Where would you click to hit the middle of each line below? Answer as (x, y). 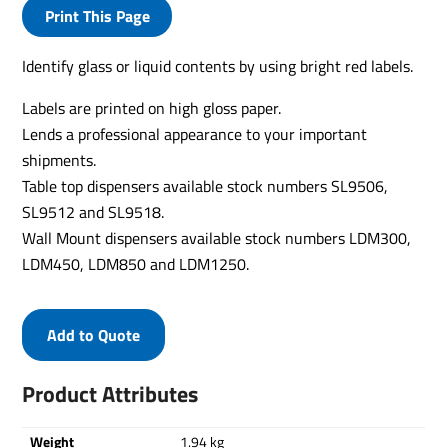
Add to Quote (94, 335)
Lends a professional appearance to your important (195, 134)
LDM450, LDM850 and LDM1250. (136, 264)
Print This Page (97, 16)
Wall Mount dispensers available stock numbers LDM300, (217, 238)
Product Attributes (110, 394)
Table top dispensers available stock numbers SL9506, (205, 186)
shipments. (59, 160)
